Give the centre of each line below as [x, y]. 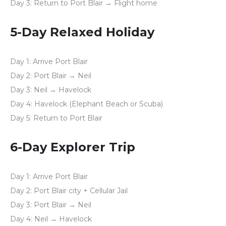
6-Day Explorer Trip [73, 147]
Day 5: [21, 118]
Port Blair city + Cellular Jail [80, 191]
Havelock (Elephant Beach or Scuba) [98, 104]
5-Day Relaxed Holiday [82, 32]
